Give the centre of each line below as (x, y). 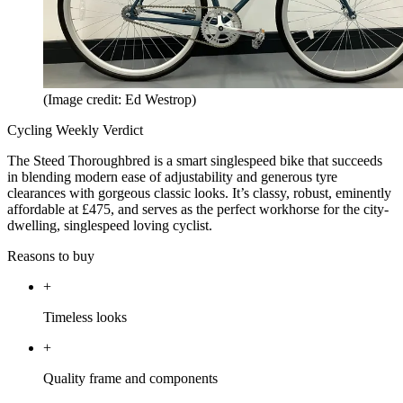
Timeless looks (85, 318)
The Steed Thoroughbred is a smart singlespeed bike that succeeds (195, 161)
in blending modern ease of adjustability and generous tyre (172, 177)
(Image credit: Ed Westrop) (120, 100)
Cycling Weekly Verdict (75, 130)
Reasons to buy (51, 256)
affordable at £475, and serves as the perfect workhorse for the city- (198, 210)
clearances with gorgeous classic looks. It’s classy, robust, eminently (199, 193)
